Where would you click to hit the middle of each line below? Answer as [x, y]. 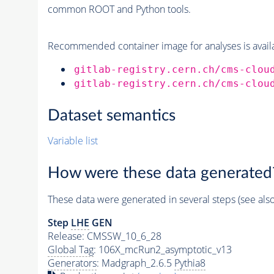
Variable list [72, 141]
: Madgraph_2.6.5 [135, 263]
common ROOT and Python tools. [119, 9]
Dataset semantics [111, 116]
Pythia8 [190, 263]
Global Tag [70, 249]
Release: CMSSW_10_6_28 [104, 236]
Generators [72, 263]
